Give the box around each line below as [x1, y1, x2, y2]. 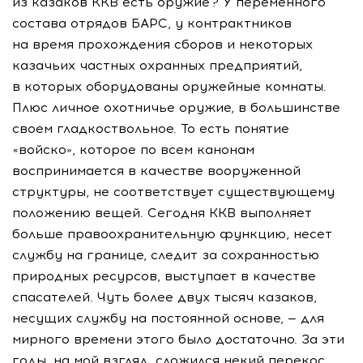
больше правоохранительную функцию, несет [12, 225, 332, 241]
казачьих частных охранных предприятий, [12, 57, 302, 73]
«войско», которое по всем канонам [12, 141, 254, 157]
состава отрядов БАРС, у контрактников [12, 15, 292, 31]
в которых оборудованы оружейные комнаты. [12, 78, 327, 94]
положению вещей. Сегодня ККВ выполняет [12, 204, 312, 220]
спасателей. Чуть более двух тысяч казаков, [12, 288, 317, 305]
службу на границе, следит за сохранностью [12, 246, 319, 263]
